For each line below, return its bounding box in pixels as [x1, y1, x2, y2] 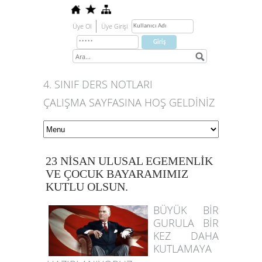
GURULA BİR [153, 216, 219, 230]
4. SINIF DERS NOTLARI [43, 77, 153, 91]
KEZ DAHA [153, 229, 219, 243]
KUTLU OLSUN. [46, 180, 128, 193]
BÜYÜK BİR [153, 203, 219, 217]
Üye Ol [73, 22, 91, 30]
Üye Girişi [101, 22, 127, 30]
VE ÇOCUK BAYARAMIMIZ [46, 167, 188, 180]
